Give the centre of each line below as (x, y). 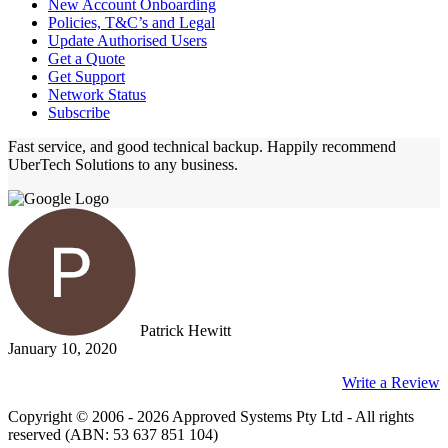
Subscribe (79, 112)
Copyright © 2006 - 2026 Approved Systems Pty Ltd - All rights (211, 416)
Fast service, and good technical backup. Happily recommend (202, 146)
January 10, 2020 (62, 348)
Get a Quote (86, 58)
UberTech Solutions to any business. (123, 164)
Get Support (86, 76)
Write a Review (391, 382)
